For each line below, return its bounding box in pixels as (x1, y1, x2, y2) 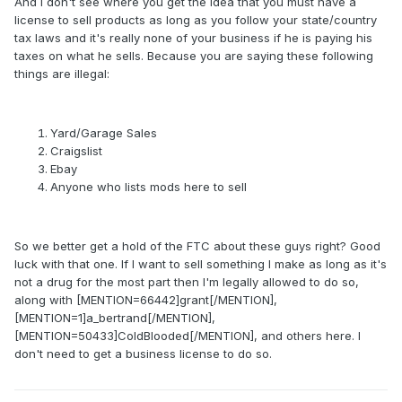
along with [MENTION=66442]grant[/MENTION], (14, 293, 277, 308)
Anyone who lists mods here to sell (50, 179, 247, 195)
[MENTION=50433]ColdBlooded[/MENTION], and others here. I (14, 328, 361, 344)
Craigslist (50, 144, 102, 159)
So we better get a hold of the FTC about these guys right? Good (14, 239, 380, 254)
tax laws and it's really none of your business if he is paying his (14, 31, 372, 46)
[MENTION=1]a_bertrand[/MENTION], (14, 310, 215, 326)
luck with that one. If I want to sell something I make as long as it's (14, 257, 387, 272)
